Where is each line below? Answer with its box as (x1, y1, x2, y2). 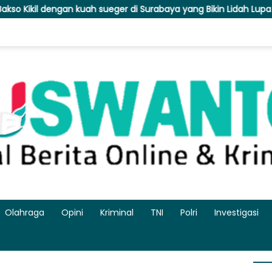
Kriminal (100, 206, 134, 219)
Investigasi (214, 206, 259, 219)
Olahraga (5, 206, 44, 219)
